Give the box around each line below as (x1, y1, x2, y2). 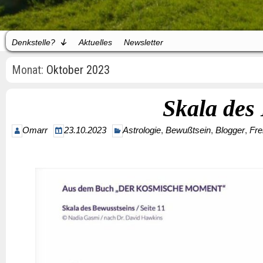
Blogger (215, 125, 245, 135)
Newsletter (124, 38, 163, 47)
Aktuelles (79, 38, 112, 47)
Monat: (12, 63, 46, 77)
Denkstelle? (12, 38, 55, 47)
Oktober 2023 (46, 63, 110, 77)
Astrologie (123, 125, 161, 135)
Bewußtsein (166, 125, 211, 135)
